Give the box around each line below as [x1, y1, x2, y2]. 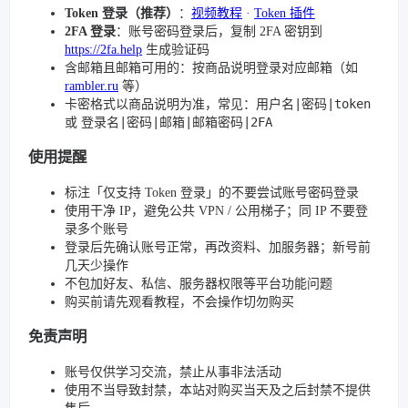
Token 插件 [254, 6, 315, 20]
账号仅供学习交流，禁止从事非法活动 [65, 364, 281, 379]
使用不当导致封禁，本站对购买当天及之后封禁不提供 [65, 382, 371, 397]
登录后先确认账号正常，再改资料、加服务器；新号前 [65, 240, 371, 254]
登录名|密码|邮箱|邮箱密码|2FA [81, 115, 272, 129]
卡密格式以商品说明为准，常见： [65, 97, 256, 111]
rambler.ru [65, 79, 118, 93]
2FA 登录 [65, 25, 116, 38]
